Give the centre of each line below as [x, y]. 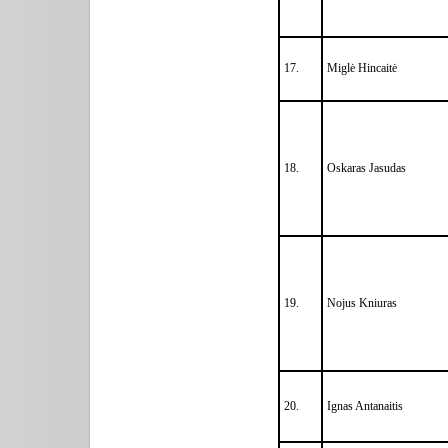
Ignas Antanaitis [365, 405]
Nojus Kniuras [363, 302]
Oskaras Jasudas [366, 167]
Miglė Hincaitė [362, 67]
